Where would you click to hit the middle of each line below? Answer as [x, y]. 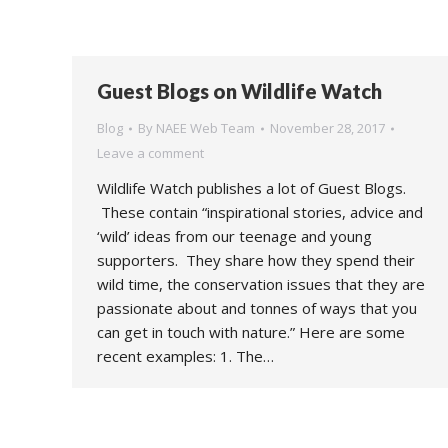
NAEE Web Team [205, 128]
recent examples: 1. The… [185, 356]
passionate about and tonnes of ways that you [257, 308]
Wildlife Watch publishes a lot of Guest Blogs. [251, 188]
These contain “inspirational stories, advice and [260, 212]
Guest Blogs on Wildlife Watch [239, 91]
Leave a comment [150, 153]
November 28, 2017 [327, 128]
